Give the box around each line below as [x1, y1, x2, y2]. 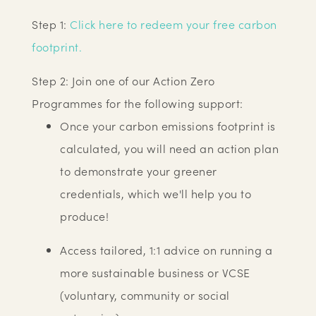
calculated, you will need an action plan [60, 140, 279, 156]
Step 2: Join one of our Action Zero [32, 73, 215, 88]
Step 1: [32, 16, 71, 32]
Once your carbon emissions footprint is [60, 118, 276, 133]
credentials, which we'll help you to [60, 186, 252, 201]
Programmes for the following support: [32, 95, 247, 111]
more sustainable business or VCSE [60, 265, 250, 280]
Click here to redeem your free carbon [70, 16, 277, 32]
